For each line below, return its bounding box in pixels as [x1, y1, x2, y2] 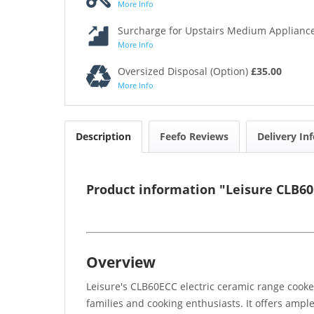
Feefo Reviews [160, 129, 228, 143]
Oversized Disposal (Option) [118, 64, 251, 78]
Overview [86, 252, 156, 272]
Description [76, 129, 131, 143]
